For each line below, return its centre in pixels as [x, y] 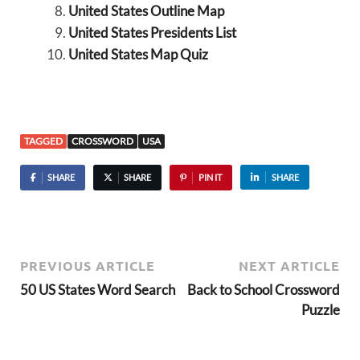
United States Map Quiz [138, 54]
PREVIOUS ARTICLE [88, 265]
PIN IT [210, 178]
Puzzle [321, 309]
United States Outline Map [146, 10]
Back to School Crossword [264, 289]
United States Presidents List [152, 32]
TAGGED [43, 141]
